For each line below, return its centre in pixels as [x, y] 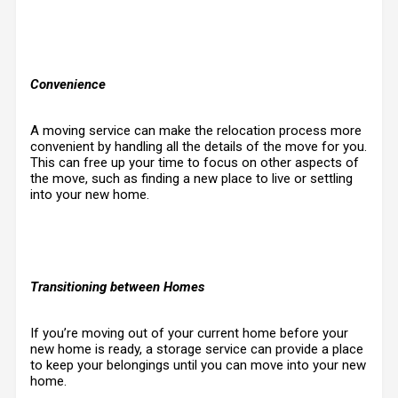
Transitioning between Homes [117, 287]
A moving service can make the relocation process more [196, 131]
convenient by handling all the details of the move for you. [199, 147]
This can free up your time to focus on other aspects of [195, 163]
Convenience [68, 84]
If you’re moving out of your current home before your [189, 333]
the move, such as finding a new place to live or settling [191, 179]
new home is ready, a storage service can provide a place [197, 349]
